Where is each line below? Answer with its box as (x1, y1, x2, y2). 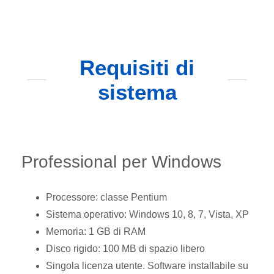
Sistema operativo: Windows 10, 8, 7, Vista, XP (46, 209, 249, 220)
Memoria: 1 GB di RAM (46, 226, 146, 237)
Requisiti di (80, 55, 194, 80)
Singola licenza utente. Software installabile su (46, 260, 248, 271)
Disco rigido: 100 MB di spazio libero (46, 243, 205, 254)
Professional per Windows (21, 152, 221, 171)
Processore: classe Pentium (46, 191, 167, 202)
